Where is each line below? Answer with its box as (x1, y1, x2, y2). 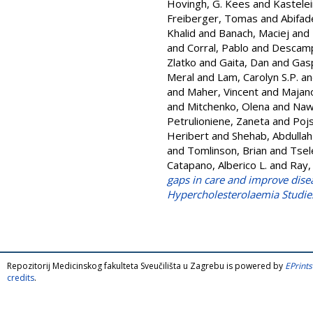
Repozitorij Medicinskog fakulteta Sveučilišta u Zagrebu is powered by (7, 260, 285, 272)
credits (7, 272, 34, 284)
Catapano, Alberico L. (167, 158, 267, 172)
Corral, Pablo (187, 41, 249, 54)
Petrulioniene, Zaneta (167, 114, 270, 128)
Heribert (167, 129, 209, 143)
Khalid (167, 26, 196, 40)
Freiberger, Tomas (167, 11, 258, 25)
